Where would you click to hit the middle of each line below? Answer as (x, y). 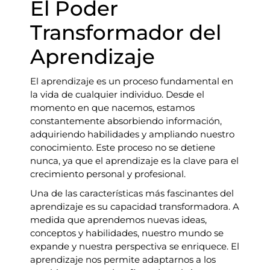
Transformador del (126, 33)
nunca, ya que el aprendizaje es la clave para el (134, 161)
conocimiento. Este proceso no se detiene (123, 148)
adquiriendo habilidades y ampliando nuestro (132, 134)
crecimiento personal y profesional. (108, 174)
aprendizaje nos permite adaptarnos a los (123, 260)
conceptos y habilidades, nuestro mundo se (127, 233)
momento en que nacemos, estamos (112, 108)
